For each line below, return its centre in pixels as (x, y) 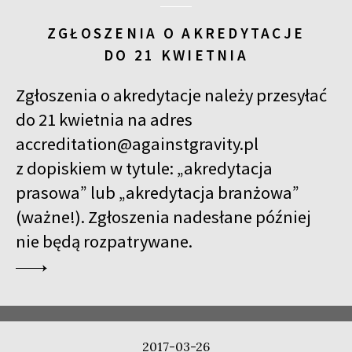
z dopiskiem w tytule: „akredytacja (144, 169)
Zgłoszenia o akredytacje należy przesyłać (171, 95)
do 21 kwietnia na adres (104, 120)
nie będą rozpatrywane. (104, 242)
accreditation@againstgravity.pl (137, 144)
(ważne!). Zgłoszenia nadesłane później (163, 217)
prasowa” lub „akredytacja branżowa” (158, 193)
